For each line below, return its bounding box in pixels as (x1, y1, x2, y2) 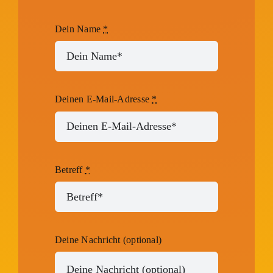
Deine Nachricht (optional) (54, 235, 162, 246)
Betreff (54, 164, 85, 175)
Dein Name (54, 23, 104, 34)
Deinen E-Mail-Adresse (54, 94, 152, 105)
